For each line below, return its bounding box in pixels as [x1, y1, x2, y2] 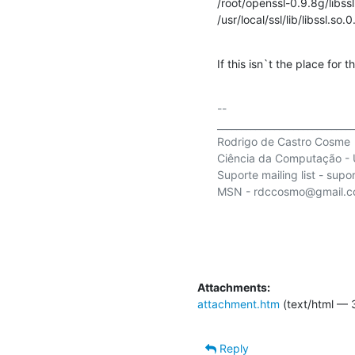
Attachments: [197, 281, 270, 294]
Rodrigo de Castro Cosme [217, 135, 350, 148]
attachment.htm [197, 297, 280, 311]
